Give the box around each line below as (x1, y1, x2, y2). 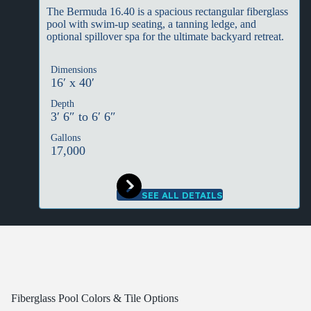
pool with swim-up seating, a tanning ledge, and (47, 18, 256, 30)
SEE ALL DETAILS (141, 190, 223, 201)
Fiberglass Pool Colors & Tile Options (11, 292, 178, 304)
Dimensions (51, 65, 96, 75)
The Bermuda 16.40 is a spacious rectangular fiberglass (47, 6, 288, 17)
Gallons (51, 133, 81, 143)
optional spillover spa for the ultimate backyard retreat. (47, 31, 284, 42)
